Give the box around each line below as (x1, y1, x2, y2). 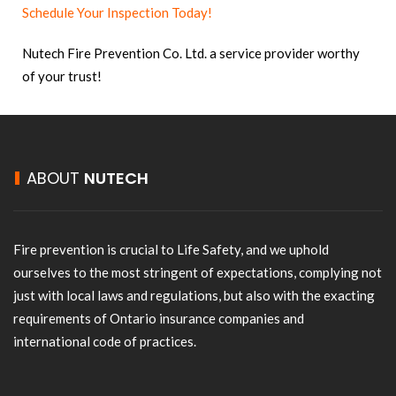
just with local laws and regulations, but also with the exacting (13, 287, 375, 303)
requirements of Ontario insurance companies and (13, 310, 304, 326)
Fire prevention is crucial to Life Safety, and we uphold (13, 241, 329, 257)
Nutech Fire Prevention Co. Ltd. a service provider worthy (22, 45, 360, 61)
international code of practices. (13, 333, 196, 349)
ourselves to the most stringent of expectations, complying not (13, 264, 382, 280)
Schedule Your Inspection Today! (22, 4, 212, 20)
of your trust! (22, 68, 102, 84)
